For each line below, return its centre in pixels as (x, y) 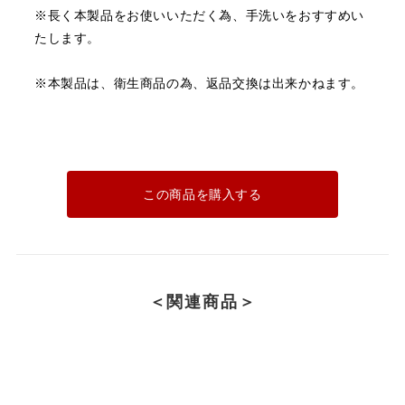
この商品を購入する (202, 194)
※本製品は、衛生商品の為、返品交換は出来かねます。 (199, 83)
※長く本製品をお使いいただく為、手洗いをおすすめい (199, 15)
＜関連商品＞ (202, 301)
